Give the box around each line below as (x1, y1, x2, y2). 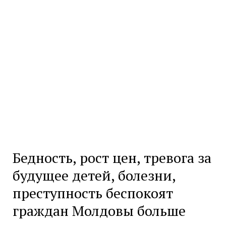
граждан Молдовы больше (12, 201, 186, 220)
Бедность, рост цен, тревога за (12, 148, 211, 167)
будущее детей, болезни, (12, 166, 176, 185)
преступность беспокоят (12, 184, 173, 203)
